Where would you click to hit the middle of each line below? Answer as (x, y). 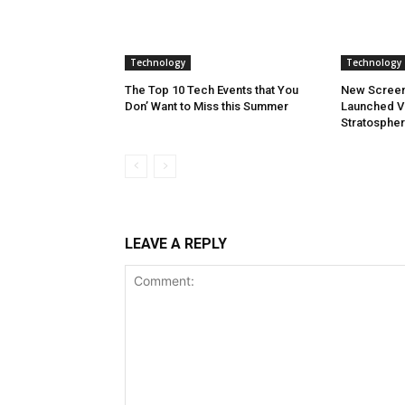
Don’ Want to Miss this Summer (207, 107)
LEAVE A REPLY (176, 244)
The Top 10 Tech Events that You (212, 90)
